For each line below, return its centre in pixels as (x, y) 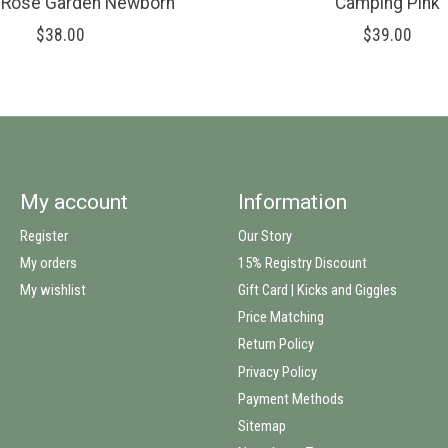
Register (43, 235)
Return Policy (275, 344)
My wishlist (52, 290)
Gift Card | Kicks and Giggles (317, 290)
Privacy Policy (277, 371)
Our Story (264, 235)
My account (73, 201)
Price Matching (280, 317)
